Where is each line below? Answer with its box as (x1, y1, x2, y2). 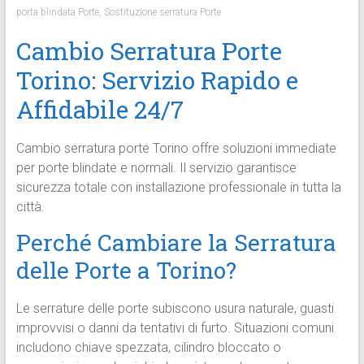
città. (15, 199, 45, 215)
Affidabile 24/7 (15, 93, 184, 126)
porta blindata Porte (15, 6, 99, 19)
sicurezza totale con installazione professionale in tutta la (15, 180, 341, 196)
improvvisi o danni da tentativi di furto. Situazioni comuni (15, 320, 334, 336)
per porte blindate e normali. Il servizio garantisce (15, 160, 297, 176)
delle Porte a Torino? (15, 255, 236, 286)
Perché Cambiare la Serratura (15, 227, 336, 258)
